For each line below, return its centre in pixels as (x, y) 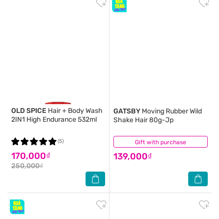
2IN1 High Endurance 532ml (54, 120)
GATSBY (127, 111)
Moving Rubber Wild (171, 111)
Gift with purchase (161, 142)
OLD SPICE (29, 111)
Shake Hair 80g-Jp (143, 120)
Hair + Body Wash (75, 111)
